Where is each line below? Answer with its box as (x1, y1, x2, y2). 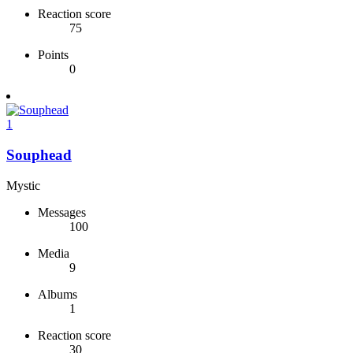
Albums (38, 287, 77, 301)
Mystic (6, 178, 40, 192)
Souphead (6, 146, 72, 163)
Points (38, 48, 69, 62)
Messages (38, 205, 86, 219)
